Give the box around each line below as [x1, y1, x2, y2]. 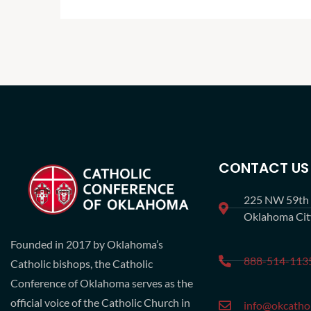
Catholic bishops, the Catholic [10, 256, 153, 270]
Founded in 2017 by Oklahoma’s [10, 237, 163, 251]
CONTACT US [219, 158, 309, 178]
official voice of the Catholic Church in [10, 295, 190, 309]
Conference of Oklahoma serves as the [10, 276, 193, 289]
